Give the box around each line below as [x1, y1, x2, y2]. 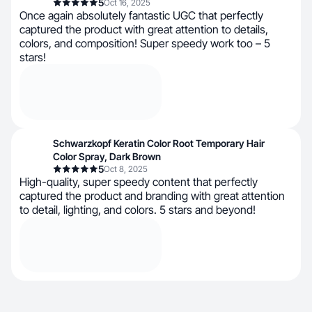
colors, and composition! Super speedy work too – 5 [19, 36, 270, 50]
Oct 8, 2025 [104, 164, 148, 174]
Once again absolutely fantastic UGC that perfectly [19, 8, 263, 22]
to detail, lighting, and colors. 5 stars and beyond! [19, 203, 256, 217]
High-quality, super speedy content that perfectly [19, 175, 258, 189]
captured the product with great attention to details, [19, 22, 268, 36]
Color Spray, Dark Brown [53, 150, 161, 162]
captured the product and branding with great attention [19, 189, 285, 203]
